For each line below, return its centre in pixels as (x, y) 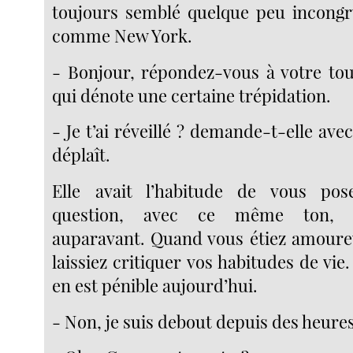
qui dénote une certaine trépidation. (192, 95)
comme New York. (123, 35)
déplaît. (82, 155)
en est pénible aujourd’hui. (155, 285)
